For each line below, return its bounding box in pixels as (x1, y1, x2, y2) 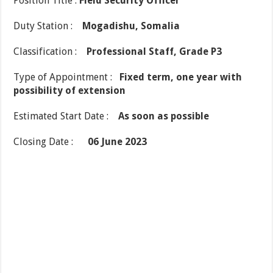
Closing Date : (13, 136, 88, 148)
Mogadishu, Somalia (82, 20, 180, 32)
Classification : (13, 46, 87, 58)
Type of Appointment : (13, 71, 120, 83)
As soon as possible (118, 110, 210, 122)
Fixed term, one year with (119, 71, 243, 83)
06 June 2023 (88, 136, 147, 148)
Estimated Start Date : (13, 110, 119, 122)
